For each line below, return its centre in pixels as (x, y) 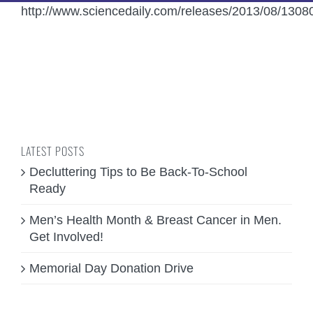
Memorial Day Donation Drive (111, 268)
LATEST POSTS (53, 151)
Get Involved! (66, 236)
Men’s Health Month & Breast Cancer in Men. (155, 220)
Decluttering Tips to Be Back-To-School (138, 172)
